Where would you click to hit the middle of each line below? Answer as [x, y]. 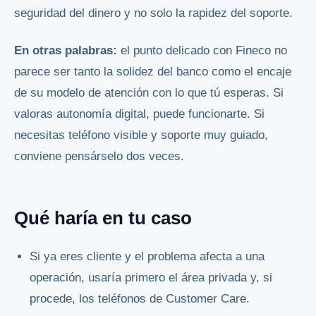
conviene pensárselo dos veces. [99, 157]
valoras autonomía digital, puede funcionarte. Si [139, 114]
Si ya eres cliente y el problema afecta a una [147, 256]
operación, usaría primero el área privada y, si [151, 277]
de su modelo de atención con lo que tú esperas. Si [149, 93]
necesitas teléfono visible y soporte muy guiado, [141, 135]
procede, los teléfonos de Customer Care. [140, 298]
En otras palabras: [67, 51]
